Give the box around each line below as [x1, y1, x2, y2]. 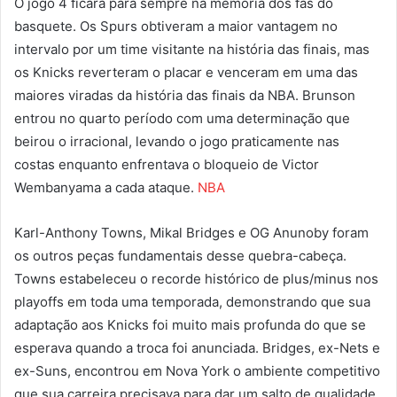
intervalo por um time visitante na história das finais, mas [14, 40, 370, 58]
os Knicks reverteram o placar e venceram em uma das [14, 63, 358, 81]
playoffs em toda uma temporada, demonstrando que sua [14, 292, 370, 310]
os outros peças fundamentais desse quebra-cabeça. [14, 246, 346, 264]
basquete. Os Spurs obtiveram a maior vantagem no [14, 17, 338, 35]
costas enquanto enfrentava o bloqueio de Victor [14, 155, 319, 173]
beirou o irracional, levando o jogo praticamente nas [14, 132, 339, 150]
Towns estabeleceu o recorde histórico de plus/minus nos [14, 269, 378, 287]
